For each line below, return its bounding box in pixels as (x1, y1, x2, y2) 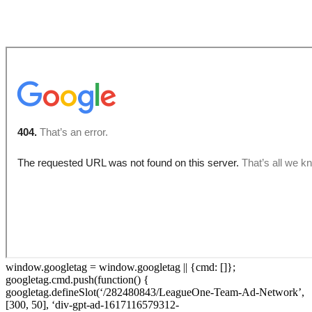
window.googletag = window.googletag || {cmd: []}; (6, 260, 235, 273)
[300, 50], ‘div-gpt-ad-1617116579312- (6, 298, 179, 311)
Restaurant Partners (6, 13, 152, 32)
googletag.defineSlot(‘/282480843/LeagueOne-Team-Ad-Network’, (6, 286, 304, 298)
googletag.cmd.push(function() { (6, 273, 149, 286)
